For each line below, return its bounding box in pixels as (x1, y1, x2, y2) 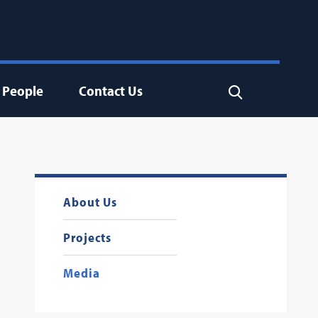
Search (227, 84, 264, 97)
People (1, 82, 43, 99)
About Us (62, 194, 117, 210)
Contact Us (78, 82, 143, 99)
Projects (62, 229, 111, 246)
